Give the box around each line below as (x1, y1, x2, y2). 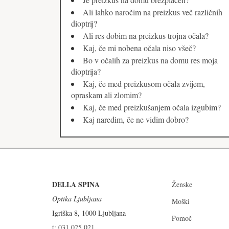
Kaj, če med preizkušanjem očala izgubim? (83, 102, 221, 113)
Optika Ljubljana (52, 194, 102, 204)
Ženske (172, 179, 192, 190)
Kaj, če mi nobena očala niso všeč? (83, 42, 196, 54)
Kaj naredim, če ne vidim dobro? (83, 114, 189, 125)
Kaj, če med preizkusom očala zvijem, (83, 78, 205, 89)
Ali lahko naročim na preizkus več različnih (83, 7, 222, 18)
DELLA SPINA (52, 179, 100, 190)
